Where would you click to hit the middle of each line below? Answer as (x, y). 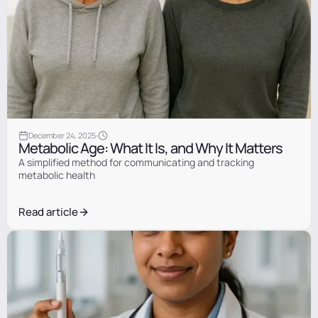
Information (49, 128)
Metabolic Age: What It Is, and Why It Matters (150, 148)
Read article (48, 212)
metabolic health (56, 175)
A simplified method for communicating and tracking (136, 162)
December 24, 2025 (62, 135)
